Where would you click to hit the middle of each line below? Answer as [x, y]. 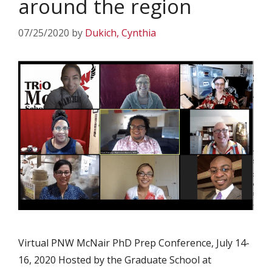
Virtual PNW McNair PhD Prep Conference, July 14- [134, 243]
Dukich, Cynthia [121, 33]
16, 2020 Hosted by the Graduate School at [115, 260]
